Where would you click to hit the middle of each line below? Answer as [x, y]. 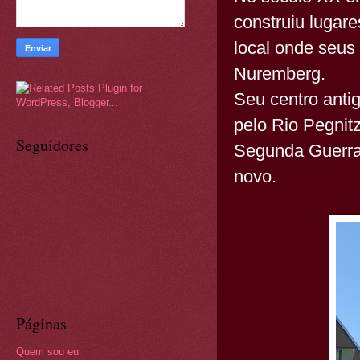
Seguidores [52, 145]
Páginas [41, 323]
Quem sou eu [47, 352]
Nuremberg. [280, 73]
